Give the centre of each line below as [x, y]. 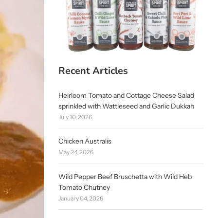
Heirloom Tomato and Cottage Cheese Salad [126, 95]
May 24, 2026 [76, 152]
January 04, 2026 [81, 198]
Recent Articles [93, 71]
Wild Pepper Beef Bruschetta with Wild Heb [125, 176]
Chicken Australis [85, 141]
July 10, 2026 [75, 117]
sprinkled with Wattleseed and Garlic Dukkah [126, 106]
